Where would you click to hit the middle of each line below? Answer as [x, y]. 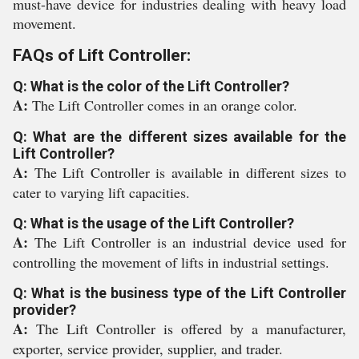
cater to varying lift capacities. [101, 192]
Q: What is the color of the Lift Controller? [151, 86]
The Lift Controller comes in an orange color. [165, 105]
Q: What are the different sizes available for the [179, 137]
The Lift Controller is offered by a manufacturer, [191, 329]
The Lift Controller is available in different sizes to [190, 172]
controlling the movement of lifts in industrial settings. [171, 262]
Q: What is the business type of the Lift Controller [179, 293]
